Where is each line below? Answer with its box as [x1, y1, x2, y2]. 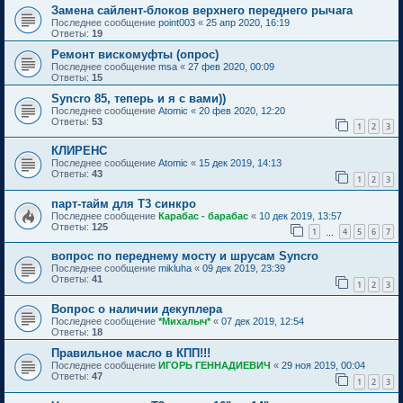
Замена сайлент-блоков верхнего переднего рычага [51, 3, 353, 17]
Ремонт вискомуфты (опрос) [51, 47, 219, 61]
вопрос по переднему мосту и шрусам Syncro [51, 249, 318, 264]
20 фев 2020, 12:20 [199, 104, 285, 116]
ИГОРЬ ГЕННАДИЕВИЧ [158, 360, 271, 372]
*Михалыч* [158, 316, 210, 327]
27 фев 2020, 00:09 [188, 60, 274, 72]
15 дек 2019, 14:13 [199, 157, 282, 169]
